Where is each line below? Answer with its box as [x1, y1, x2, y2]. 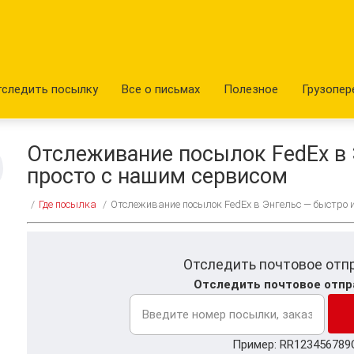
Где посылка [39, 198, 96, 210]
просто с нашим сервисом [27, 164, 288, 189]
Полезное [224, 82, 278, 96]
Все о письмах [122, 82, 200, 96]
